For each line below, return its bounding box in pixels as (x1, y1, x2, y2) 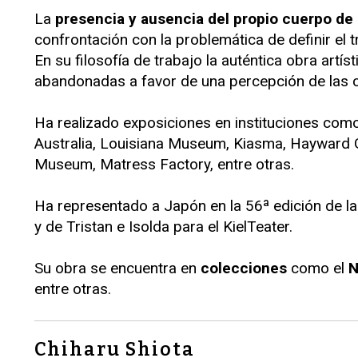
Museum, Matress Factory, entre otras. (34, 155, 294, 173)
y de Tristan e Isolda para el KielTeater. (34, 217, 292, 236)
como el (287, 259, 348, 277)
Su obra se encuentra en (34, 259, 201, 277)
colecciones (201, 259, 287, 277)
